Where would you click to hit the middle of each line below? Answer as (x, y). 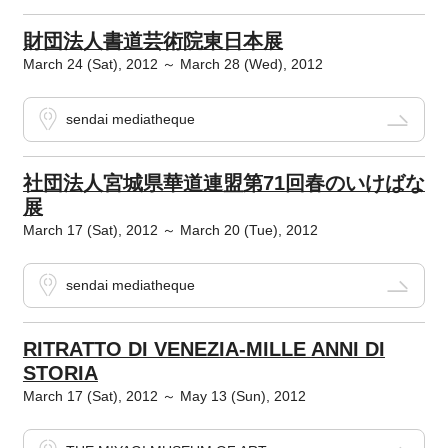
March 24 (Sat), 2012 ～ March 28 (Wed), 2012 (172, 64)
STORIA (60, 373)
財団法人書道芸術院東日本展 (152, 41)
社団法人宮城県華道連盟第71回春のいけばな (223, 183)
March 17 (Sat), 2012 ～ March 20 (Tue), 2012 (170, 230)
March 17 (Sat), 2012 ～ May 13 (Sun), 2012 (164, 396)
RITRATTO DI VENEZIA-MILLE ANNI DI (203, 349)
